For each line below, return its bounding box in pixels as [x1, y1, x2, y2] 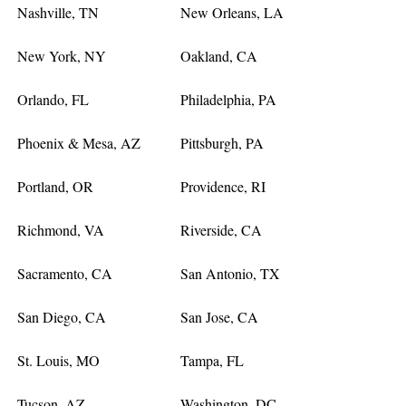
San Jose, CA [179, 307, 258, 327]
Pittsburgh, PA [179, 133, 264, 153]
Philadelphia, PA [179, 90, 276, 110]
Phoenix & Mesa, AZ [17, 133, 141, 153]
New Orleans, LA [179, 3, 284, 23]
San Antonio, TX [179, 264, 280, 284]
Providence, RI [179, 177, 266, 197]
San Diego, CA [17, 307, 107, 327]
